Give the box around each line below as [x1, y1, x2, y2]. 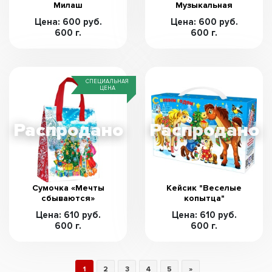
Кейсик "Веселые [166, 183, 242, 193]
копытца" [183, 193, 225, 203]
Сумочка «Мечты [32, 183, 104, 193]
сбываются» [41, 193, 95, 203]
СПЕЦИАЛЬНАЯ [86, 78, 129, 85]
